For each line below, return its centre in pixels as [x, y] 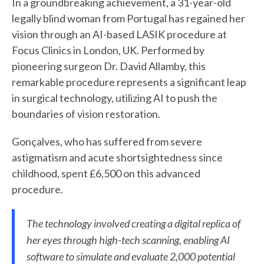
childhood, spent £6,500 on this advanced [106, 173]
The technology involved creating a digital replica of [133, 223]
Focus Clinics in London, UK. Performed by [108, 50]
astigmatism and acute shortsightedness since [117, 157]
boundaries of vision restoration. [86, 113]
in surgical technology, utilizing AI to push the [115, 98]
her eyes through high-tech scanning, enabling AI [128, 240]
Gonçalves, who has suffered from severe [107, 141]
